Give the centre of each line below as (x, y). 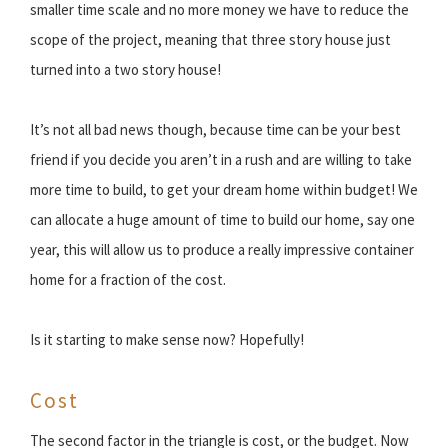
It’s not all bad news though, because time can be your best (215, 129)
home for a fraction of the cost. (128, 279)
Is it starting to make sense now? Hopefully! (167, 339)
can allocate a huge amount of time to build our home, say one (222, 219)
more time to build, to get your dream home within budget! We (224, 189)
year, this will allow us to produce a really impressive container (222, 249)
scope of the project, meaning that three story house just (210, 39)
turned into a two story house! (125, 69)
